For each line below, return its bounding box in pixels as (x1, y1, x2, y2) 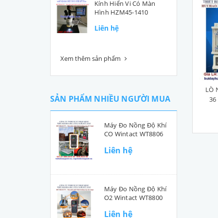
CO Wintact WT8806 (104, 129, 163, 138)
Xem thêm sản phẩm (60, 54, 122, 63)
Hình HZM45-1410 (94, 8, 148, 17)
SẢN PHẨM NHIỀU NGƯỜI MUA (50, 93, 170, 104)
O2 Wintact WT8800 (104, 193, 163, 202)
